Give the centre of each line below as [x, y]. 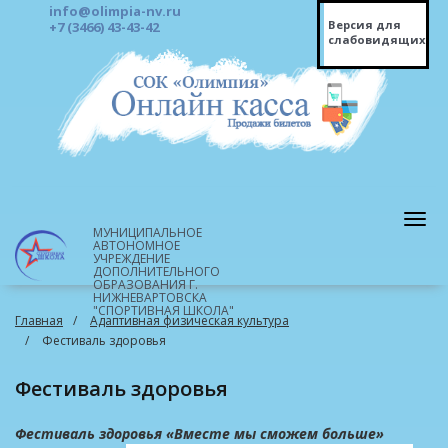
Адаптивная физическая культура [189, 320]
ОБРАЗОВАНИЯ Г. [145, 284]
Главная [39, 320]
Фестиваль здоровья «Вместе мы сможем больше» [199, 433]
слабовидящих [377, 39]
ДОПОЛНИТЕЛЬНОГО [156, 271]
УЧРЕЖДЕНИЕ [131, 258]
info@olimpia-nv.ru [115, 11]
